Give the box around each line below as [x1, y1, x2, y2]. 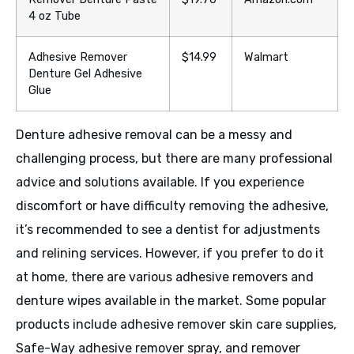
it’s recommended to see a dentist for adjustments [16, 222, 320, 238]
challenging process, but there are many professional [16, 151, 333, 167]
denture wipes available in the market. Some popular [16, 293, 326, 309]
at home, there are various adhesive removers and [16, 269, 314, 285]
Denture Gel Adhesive [28, 67, 142, 81]
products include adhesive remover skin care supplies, [16, 317, 337, 333]
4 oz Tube [28, 9, 81, 24]
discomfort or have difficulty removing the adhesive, [16, 198, 329, 214]
